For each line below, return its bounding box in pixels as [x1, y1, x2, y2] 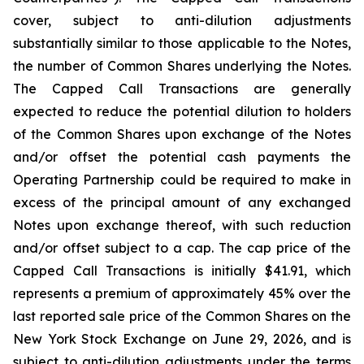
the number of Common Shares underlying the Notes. [13, 58, 351, 74]
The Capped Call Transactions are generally [13, 80, 351, 97]
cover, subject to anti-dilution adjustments [13, 12, 351, 28]
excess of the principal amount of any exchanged [13, 194, 351, 210]
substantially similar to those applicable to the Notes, [13, 35, 351, 51]
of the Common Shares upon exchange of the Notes [13, 126, 351, 142]
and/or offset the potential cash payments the [13, 149, 351, 165]
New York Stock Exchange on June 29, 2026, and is [13, 331, 351, 347]
